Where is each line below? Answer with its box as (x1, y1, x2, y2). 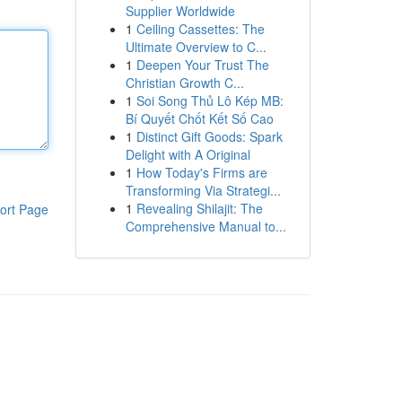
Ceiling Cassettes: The (135, 20, 265, 38)
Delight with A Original (125, 145, 250, 163)
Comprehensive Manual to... (125, 217, 286, 235)
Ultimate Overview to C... (125, 38, 267, 56)
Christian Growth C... (125, 74, 244, 92)
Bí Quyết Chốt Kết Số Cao (125, 109, 274, 127)
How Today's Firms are (135, 163, 267, 181)
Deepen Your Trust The (135, 56, 269, 74)
